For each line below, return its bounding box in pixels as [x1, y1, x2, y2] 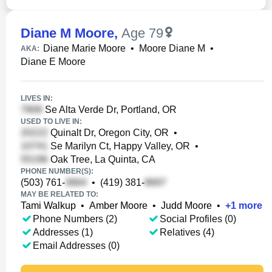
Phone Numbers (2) [33, 214, 117, 224]
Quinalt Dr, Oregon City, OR [48, 127, 169, 138]
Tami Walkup [21, 200, 76, 211]
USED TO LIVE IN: [21, 117, 82, 126]
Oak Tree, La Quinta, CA [48, 154, 155, 165]
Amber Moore [89, 200, 148, 211]
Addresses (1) [33, 227, 93, 237]
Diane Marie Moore [43, 43, 126, 53]
